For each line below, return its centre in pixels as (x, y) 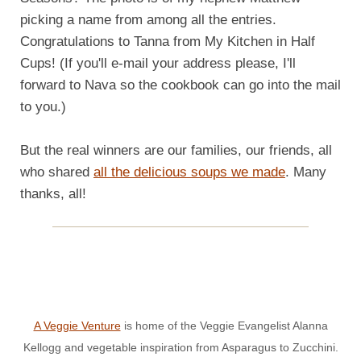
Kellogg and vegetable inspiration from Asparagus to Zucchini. (180, 347)
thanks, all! (53, 193)
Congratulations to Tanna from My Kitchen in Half (168, 41)
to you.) (43, 106)
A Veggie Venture (77, 325)
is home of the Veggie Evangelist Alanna (224, 325)
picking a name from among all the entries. (148, 19)
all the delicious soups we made (189, 172)
